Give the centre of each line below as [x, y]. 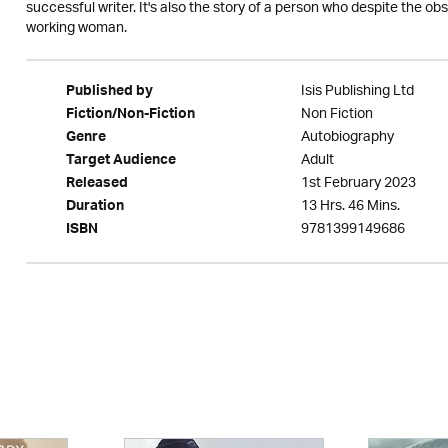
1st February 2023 [358, 183]
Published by [109, 93]
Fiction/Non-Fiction [130, 116]
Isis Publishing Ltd [357, 91]
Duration [94, 208]
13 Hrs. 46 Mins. [350, 206]
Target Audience [120, 162]
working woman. [76, 28]
